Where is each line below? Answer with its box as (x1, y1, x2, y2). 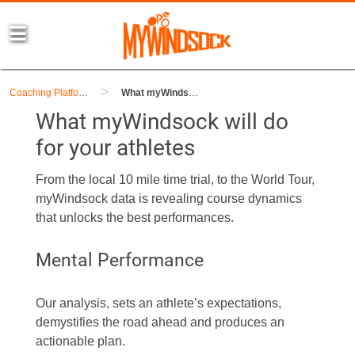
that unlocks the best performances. (35, 211, 234, 224)
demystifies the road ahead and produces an (35, 315, 284, 329)
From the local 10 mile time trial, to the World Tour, (35, 173, 315, 186)
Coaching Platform (78, 86, 88, 98)
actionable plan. (35, 334, 125, 348)
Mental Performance (35, 250, 204, 271)
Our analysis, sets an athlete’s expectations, (35, 296, 281, 310)
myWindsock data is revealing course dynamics (35, 192, 302, 205)
